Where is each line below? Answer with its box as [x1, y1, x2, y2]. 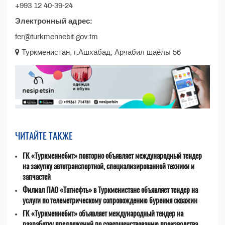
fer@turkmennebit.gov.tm [15, 33, 98, 41]
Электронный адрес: [15, 17, 92, 25]
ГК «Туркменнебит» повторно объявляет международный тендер [23, 150, 202, 161]
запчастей [23, 171, 51, 182]
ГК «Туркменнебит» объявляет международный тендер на [23, 207, 183, 219]
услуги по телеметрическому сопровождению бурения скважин [23, 194, 197, 206]
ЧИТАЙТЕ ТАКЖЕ [15, 128, 73, 143]
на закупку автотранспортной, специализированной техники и [23, 160, 194, 172]
